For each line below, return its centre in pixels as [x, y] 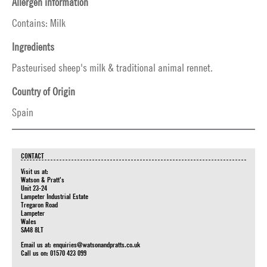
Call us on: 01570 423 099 [54, 253]
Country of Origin [44, 91]
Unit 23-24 [34, 188]
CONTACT [32, 156]
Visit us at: [35, 171]
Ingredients [33, 47]
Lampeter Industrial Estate [55, 196]
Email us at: [37, 244]
